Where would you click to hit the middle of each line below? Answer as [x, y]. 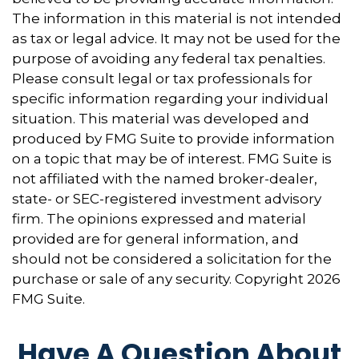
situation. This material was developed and [161, 118]
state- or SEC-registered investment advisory [167, 198]
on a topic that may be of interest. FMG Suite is [172, 158]
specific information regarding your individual [170, 98]
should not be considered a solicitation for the [172, 258]
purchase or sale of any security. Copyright [159, 278]
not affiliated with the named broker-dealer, [165, 178]
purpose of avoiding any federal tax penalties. [169, 58]
